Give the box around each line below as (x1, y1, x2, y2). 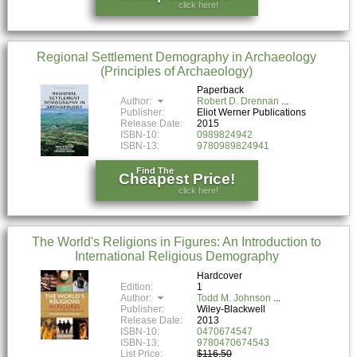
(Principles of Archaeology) (100, 64, 253, 78)
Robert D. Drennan (197, 96, 280, 108)
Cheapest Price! (118, 170, 235, 188)
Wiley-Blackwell (197, 304, 266, 316)
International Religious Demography (74, 249, 279, 264)
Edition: (120, 281, 154, 293)
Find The (136, 166, 175, 176)
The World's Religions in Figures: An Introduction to (32, 235, 322, 249)
